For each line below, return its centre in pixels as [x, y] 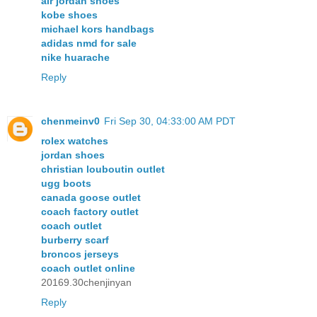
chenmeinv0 [70, 121]
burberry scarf [75, 240]
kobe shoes [69, 15]
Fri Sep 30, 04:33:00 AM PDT [170, 121]
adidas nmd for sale [89, 44]
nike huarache [75, 58]
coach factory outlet [90, 212]
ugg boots [66, 184]
